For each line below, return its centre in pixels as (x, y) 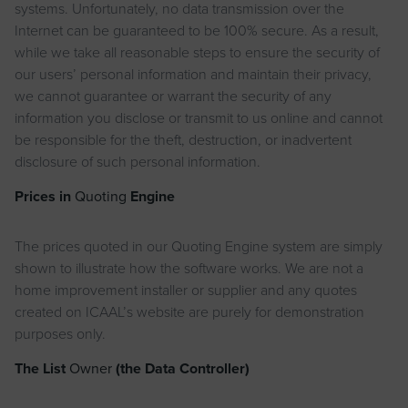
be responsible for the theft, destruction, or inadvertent (183, 140)
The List (40, 369)
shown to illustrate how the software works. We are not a (189, 268)
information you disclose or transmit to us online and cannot (199, 118)
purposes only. (60, 334)
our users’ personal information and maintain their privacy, (193, 74)
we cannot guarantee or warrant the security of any (173, 96)
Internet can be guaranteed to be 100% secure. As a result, (197, 31)
